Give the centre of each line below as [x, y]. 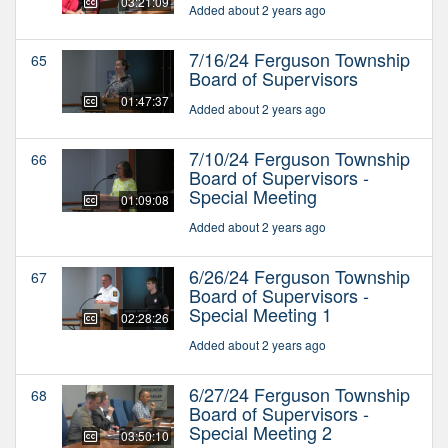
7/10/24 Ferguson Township [299, 157]
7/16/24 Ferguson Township [299, 58]
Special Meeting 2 [260, 431]
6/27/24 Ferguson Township [299, 393]
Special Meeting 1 [260, 313]
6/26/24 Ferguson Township [299, 275]
